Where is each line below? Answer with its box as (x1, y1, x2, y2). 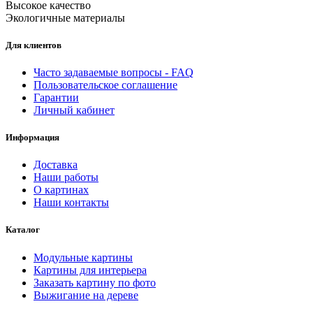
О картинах (34, 184, 89, 196)
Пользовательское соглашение (34, 78, 177, 91)
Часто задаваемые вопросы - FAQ (34, 66, 194, 78)
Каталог (6, 224, 40, 235)
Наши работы (34, 171, 99, 184)
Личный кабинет (34, 103, 115, 116)
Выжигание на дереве (34, 289, 138, 301)
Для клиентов (6, 39, 61, 50)
